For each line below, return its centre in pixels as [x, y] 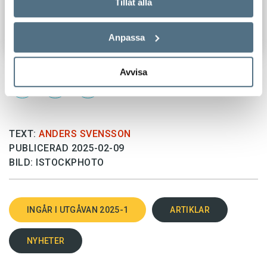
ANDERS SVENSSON [85, 134]
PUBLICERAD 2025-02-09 [67, 148]
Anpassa [127, 37]
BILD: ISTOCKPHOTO [57, 163]
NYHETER [46, 240]
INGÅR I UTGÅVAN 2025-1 [78, 209]
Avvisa [133, 72]
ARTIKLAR [190, 209]
